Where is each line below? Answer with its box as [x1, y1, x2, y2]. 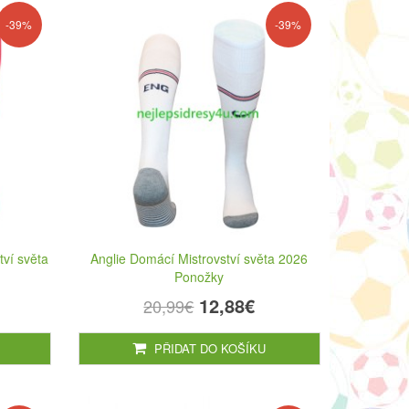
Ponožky [174, 267, 225, 286]
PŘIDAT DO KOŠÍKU [151, 339, 267, 357]
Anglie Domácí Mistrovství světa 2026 [90, 248, 309, 267]
